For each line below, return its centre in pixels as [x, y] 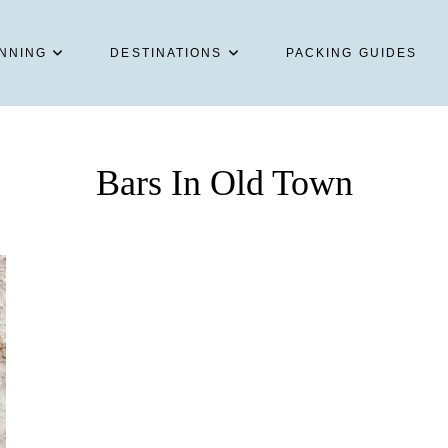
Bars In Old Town [224, 183]
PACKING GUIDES [351, 53]
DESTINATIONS [166, 53]
